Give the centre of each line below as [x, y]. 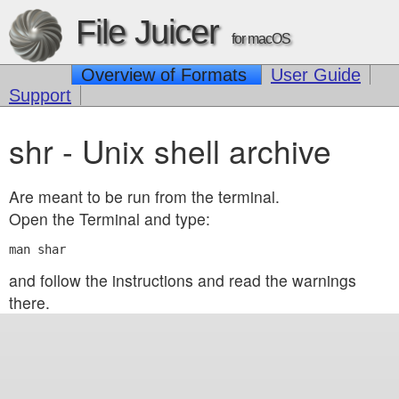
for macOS [261, 39]
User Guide [316, 75]
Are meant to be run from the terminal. [144, 196]
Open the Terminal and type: [110, 218]
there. [29, 303]
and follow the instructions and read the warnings [183, 281]
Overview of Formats [167, 75]
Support [40, 95]
